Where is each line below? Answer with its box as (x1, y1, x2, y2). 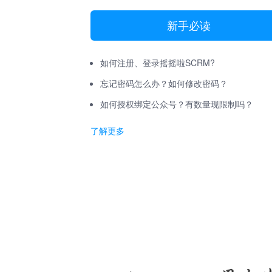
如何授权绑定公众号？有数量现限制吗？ (100, 98, 254, 110)
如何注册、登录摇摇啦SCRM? (100, 56, 216, 69)
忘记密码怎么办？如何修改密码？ (100, 77, 228, 89)
